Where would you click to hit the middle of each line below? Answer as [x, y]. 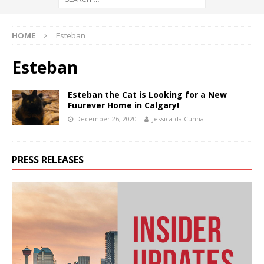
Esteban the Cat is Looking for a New [147, 95]
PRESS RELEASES [48, 160]
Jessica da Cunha [178, 119]
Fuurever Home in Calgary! [123, 105]
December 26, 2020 [106, 119]
